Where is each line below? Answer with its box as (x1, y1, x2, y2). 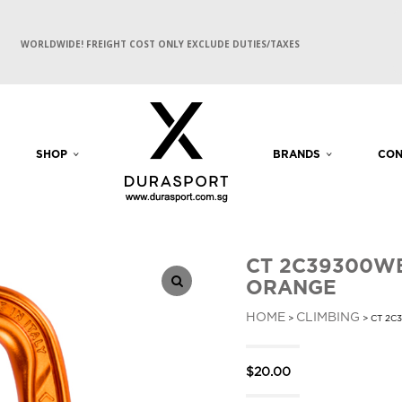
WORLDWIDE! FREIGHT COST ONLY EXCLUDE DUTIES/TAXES (20, 38, 300, 50)
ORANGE (246, 280, 336, 298)
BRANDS (273, 150, 320, 161)
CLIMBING (296, 312, 360, 323)
